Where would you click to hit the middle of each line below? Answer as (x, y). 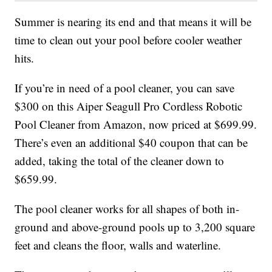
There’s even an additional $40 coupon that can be (131, 143)
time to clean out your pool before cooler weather (128, 40)
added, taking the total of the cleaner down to (120, 161)
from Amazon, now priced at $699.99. (166, 124)
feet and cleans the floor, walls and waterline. (118, 245)
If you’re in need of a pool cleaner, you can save (125, 88)
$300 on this (46, 106)
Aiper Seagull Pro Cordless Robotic (160, 106)
